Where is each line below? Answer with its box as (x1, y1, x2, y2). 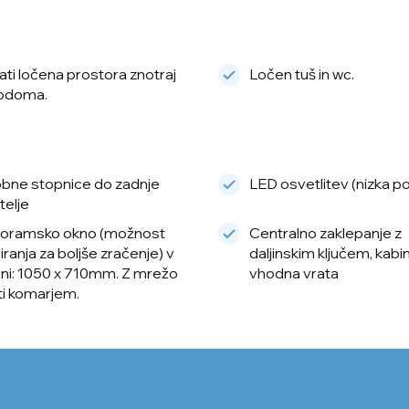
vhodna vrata (249, 264, 339, 283)
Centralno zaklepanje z (249, 224, 402, 243)
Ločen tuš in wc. (249, 65, 354, 84)
